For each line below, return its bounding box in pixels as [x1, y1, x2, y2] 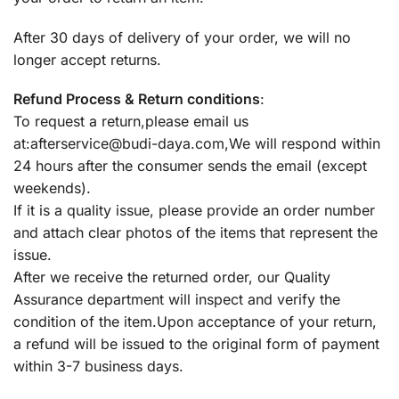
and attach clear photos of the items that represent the [13, 224, 378, 242]
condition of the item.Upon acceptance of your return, [13, 313, 377, 331]
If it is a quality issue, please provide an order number [13, 201, 375, 220]
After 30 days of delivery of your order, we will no [13, 28, 351, 46]
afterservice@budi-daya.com [30, 134, 224, 153]
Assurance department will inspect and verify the [13, 290, 340, 309]
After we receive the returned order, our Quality [13, 268, 330, 287]
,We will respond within [224, 134, 380, 153]
